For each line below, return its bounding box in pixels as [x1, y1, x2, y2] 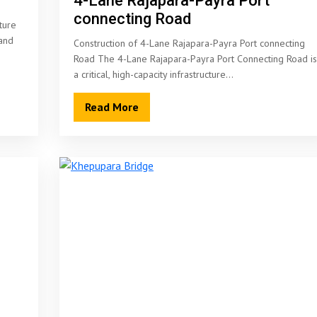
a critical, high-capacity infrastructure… [74, 68, 234, 81]
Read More [85, 100, 139, 114]
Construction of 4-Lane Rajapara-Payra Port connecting [74, 37, 305, 50]
